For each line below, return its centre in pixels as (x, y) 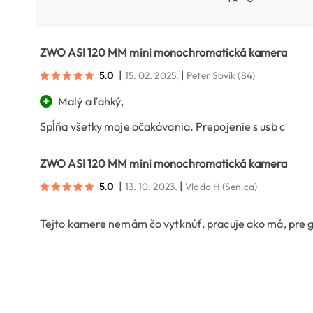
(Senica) (240, 187)
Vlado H (203, 187)
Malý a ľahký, (91, 102)
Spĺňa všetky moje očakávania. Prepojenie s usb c (162, 127)
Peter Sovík (211, 76)
